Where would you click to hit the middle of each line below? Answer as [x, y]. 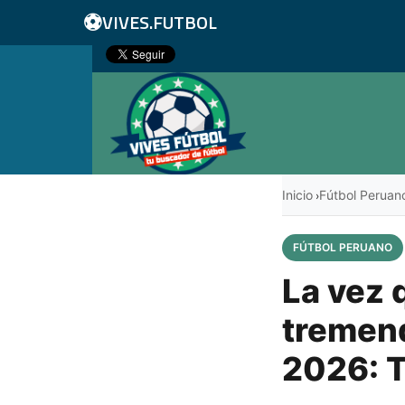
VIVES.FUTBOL [160, 22]
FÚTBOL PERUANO [343, 247]
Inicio [297, 194]
